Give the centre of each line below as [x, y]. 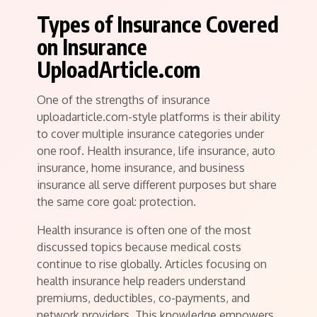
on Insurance [92, 46]
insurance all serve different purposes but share [157, 184]
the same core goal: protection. [116, 201]
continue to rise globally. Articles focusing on [152, 264]
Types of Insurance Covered [158, 24]
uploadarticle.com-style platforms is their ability [158, 116]
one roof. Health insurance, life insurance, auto [156, 150]
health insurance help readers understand [141, 281]
